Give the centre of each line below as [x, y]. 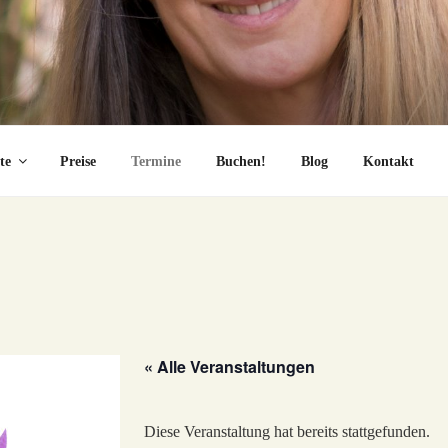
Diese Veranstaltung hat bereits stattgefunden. [287, 431]
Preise [77, 161]
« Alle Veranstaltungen [229, 366]
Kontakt [388, 161]
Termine [155, 161]
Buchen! [240, 161]
